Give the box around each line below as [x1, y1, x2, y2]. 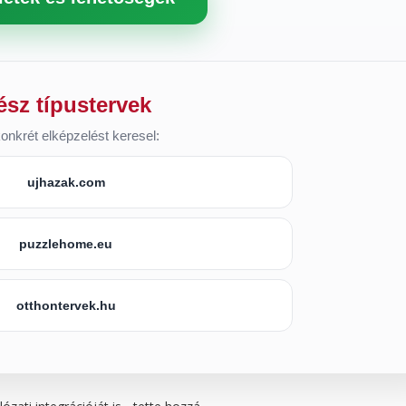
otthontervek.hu [15, 298, 116, 314]
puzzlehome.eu [19, 237, 113, 252]
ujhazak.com [26, 175, 105, 190]
